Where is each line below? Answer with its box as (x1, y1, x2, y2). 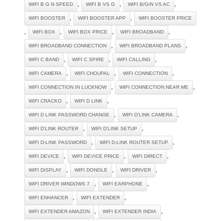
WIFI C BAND (29, 56, 59, 62)
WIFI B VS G (86, 1, 115, 7)
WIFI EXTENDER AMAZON (29, 208, 90, 214)
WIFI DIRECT (132, 153, 162, 159)
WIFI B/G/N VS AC (128, 1, 170, 7)
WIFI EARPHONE (103, 181, 143, 186)
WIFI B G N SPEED (29, 1, 73, 7)
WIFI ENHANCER (29, 194, 68, 200)
